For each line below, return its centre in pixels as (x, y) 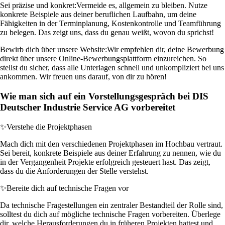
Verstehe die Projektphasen (49, 127)
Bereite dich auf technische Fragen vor (68, 188)
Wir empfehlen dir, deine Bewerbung (165, 50)
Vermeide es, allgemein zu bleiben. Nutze (142, 6)
